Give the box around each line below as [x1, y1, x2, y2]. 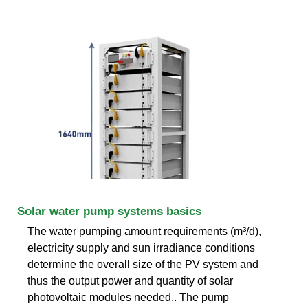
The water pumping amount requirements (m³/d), [27, 225, 261, 237]
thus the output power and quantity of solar [27, 274, 233, 287]
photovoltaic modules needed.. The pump [27, 291, 229, 303]
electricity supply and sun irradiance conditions [27, 241, 255, 254]
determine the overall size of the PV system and [27, 258, 258, 270]
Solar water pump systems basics [17, 204, 201, 218]
